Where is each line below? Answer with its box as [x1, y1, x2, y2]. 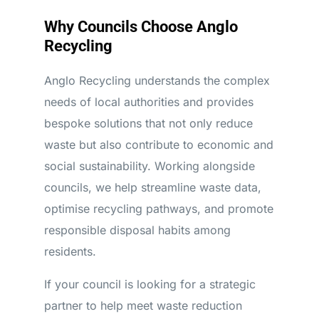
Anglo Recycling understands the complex [43, 73, 270, 88]
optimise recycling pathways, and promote [43, 202, 273, 216]
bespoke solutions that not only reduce [43, 116, 253, 130]
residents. [43, 244, 96, 258]
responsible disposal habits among [43, 223, 231, 237]
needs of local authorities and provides [43, 95, 253, 109]
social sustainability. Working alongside [43, 159, 255, 173]
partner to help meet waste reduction [43, 298, 242, 313]
